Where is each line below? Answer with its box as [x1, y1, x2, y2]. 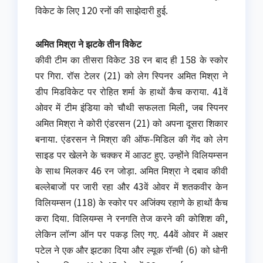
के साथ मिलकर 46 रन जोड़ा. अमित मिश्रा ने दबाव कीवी [35, 163, 228, 178]
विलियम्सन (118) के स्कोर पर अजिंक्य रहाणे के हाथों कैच [35, 195, 228, 210]
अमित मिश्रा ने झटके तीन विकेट [35, 36, 141, 51]
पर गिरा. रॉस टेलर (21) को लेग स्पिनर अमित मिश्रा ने [35, 68, 228, 83]
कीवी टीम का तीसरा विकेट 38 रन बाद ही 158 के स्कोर [35, 52, 228, 67]
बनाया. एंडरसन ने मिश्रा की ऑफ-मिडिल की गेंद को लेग [35, 131, 228, 146]
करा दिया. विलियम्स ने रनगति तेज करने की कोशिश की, [35, 211, 228, 225]
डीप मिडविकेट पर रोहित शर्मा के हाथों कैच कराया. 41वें [35, 84, 228, 99]
